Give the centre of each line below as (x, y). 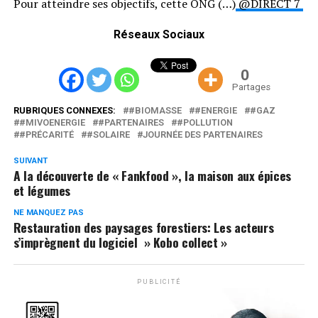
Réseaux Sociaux (159, 34)
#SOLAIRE (108, 134)
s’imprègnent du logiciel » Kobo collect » (120, 242)
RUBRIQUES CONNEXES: (64, 110)
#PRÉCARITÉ (46, 134)
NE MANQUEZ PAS (48, 212)
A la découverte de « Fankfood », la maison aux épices (152, 175)
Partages (252, 87)
